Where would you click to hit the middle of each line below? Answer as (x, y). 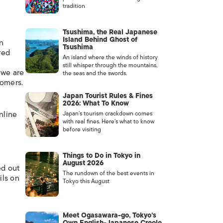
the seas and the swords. (95, 73)
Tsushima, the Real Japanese (110, 32)
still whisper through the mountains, (110, 65)
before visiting (82, 129)
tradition (74, 6)
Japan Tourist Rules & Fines (108, 96)
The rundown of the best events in (108, 173)
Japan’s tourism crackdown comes (107, 113)
